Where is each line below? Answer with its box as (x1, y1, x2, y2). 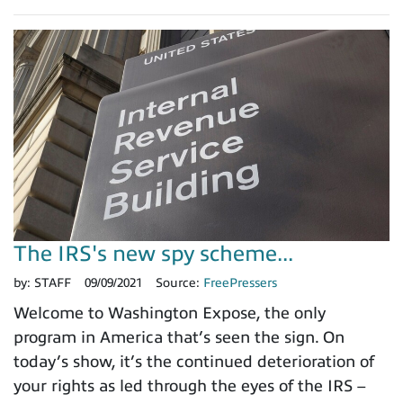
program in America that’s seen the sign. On (13, 327, 345, 346)
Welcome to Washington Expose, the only (13, 303, 326, 322)
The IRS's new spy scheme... (13, 241, 293, 265)
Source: (156, 275, 203, 290)
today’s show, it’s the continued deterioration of (13, 352, 374, 371)
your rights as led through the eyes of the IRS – (13, 376, 366, 395)
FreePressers (203, 275, 277, 290)
